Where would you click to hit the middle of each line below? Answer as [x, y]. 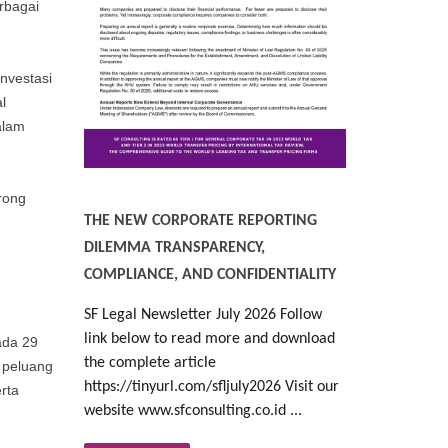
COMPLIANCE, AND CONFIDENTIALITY [209, 275]
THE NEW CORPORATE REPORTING [200, 221]
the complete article [149, 363]
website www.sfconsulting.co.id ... [192, 411]
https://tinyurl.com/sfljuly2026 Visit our [211, 387]
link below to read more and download [209, 339]
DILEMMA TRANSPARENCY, [174, 248]
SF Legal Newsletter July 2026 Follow [202, 315]
